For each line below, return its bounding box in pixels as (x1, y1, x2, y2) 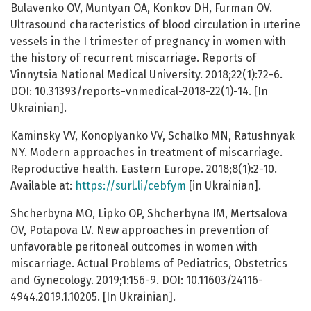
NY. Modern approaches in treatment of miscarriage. (10, 146, 283, 160)
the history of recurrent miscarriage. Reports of (10, 51, 256, 65)
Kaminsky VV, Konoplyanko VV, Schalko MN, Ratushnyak (10, 129, 295, 143)
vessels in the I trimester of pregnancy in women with (10, 35, 286, 49)
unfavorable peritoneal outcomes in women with (10, 240, 258, 254)
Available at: (10, 179, 75, 193)
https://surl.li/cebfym (75, 179, 186, 193)
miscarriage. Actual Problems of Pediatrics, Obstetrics (10, 257, 287, 271)
